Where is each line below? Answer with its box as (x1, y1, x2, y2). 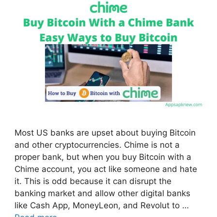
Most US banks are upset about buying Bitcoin (15, 128, 196, 138)
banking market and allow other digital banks (15, 188, 190, 199)
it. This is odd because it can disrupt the (15, 176, 171, 186)
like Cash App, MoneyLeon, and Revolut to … (15, 201, 189, 211)
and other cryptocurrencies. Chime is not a (15, 140, 180, 150)
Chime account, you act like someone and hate (15, 164, 197, 174)
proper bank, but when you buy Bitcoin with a (15, 152, 191, 162)
